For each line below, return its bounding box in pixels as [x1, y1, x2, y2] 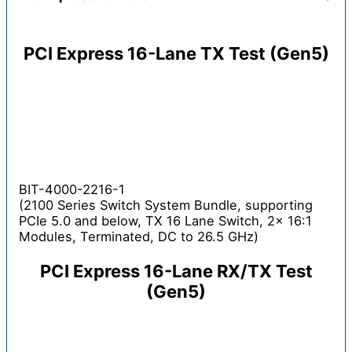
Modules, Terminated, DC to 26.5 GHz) [19, 228, 258, 244]
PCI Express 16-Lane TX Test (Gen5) [23, 42, 329, 64]
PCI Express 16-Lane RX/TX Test [39, 260, 313, 281]
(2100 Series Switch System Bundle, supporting [19, 196, 313, 213]
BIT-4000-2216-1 [19, 181, 125, 197]
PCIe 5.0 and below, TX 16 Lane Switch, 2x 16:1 [19, 212, 312, 229]
